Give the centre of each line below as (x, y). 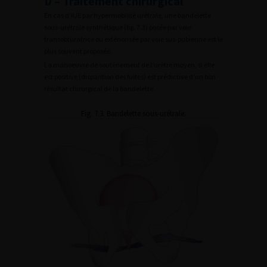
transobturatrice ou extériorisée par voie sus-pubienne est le (133, 39)
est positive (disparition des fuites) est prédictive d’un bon (130, 76)
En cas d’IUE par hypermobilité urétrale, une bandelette (128, 15)
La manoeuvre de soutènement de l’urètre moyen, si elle (129, 64)
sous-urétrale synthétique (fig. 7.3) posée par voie (118, 27)
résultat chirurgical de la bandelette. (100, 88)
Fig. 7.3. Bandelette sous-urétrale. (133, 113)
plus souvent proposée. (78, 51)
